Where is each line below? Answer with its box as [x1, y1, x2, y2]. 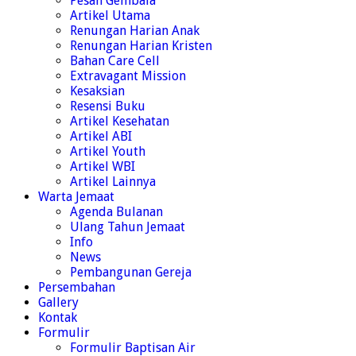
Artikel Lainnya [70, 173, 156, 189]
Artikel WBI [70, 158, 135, 174]
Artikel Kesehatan [70, 113, 169, 129]
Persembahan [38, 279, 115, 295]
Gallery [38, 294, 79, 310]
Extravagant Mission [70, 68, 186, 83]
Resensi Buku [70, 98, 145, 114]
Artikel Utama [70, 7, 150, 23]
